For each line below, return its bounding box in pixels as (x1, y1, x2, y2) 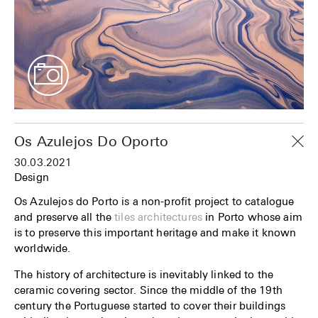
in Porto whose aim (202, 210, 302, 224)
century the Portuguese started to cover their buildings (14, 299, 286, 312)
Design (14, 170, 49, 183)
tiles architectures (114, 210, 203, 224)
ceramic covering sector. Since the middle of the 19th (14, 283, 283, 297)
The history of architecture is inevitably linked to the (14, 268, 274, 281)
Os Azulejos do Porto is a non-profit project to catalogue (14, 194, 295, 208)
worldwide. (14, 241, 71, 255)
